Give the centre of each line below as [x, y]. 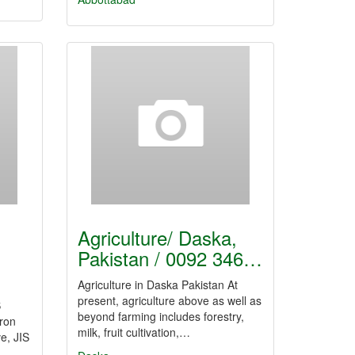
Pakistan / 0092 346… [170, 258]
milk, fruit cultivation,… [134, 332]
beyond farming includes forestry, [160, 316]
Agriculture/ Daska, [157, 237]
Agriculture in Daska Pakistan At [157, 284]
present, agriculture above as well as [169, 300]
